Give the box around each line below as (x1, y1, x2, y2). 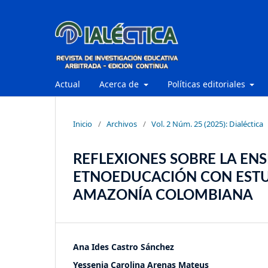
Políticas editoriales (167, 78, 248, 90)
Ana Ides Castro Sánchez (73, 240, 174, 252)
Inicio (73, 118, 92, 129)
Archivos (106, 118, 137, 129)
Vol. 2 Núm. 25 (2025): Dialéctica (151, 118, 263, 129)
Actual (55, 78, 80, 90)
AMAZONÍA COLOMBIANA (73, 188, 253, 203)
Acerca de (99, 78, 141, 90)
